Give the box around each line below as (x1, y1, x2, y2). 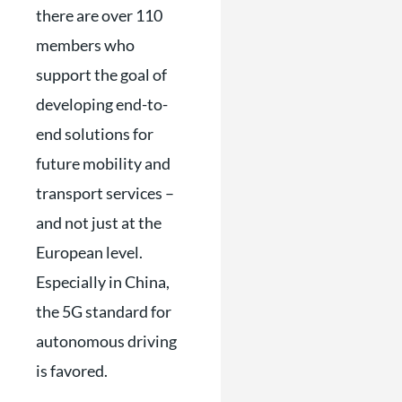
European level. (36, 241, 143, 262)
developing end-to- (36, 93, 168, 114)
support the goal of (36, 64, 167, 84)
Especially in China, (36, 271, 170, 292)
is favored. (36, 360, 108, 380)
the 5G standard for (36, 301, 171, 321)
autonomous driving (36, 330, 177, 351)
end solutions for (36, 123, 153, 144)
